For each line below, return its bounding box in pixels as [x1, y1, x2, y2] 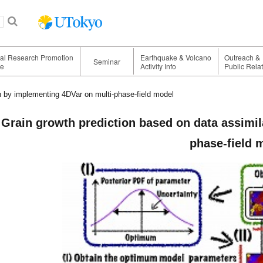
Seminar [93, 56, 120, 67]
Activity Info [140, 60, 176, 71]
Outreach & [224, 52, 261, 62]
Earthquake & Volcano [140, 52, 211, 62]
